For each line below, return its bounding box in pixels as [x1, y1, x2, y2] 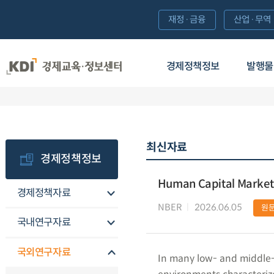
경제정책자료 [17, 186, 71, 199]
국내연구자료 [17, 216, 71, 229]
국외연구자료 [17, 246, 71, 259]
